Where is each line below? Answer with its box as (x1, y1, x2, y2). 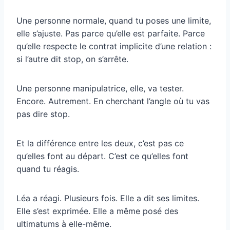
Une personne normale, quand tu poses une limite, (16, 15, 211, 26)
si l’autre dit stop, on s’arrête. (16, 53, 128, 64)
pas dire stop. (16, 108, 70, 119)
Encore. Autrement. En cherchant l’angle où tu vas (16, 95, 209, 106)
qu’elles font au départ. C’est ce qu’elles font (16, 150, 188, 161)
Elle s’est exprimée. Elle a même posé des (16, 205, 178, 216)
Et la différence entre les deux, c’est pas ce (16, 138, 184, 148)
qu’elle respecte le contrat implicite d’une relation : (16, 41, 212, 51)
